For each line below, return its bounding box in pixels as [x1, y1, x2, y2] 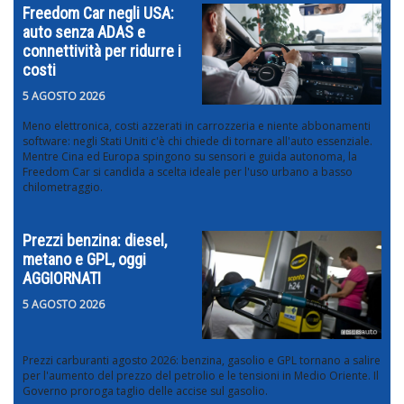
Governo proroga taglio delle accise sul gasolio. [23, 382, 268, 399]
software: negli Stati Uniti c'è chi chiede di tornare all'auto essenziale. [23, 133, 372, 150]
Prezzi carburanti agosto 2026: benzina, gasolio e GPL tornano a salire [23, 352, 381, 368]
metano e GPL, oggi [23, 250, 146, 270]
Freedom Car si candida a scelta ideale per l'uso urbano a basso [23, 164, 353, 180]
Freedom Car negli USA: [23, 4, 174, 23]
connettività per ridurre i [23, 41, 181, 61]
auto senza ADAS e [23, 23, 145, 42]
